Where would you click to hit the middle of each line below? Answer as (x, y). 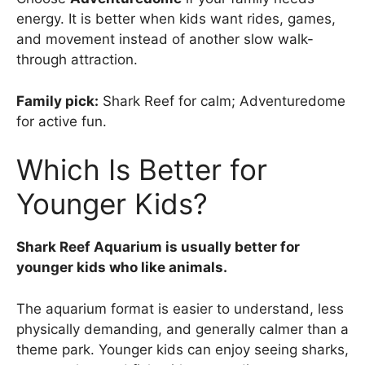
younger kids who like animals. (122, 268)
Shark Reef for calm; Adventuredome (222, 101)
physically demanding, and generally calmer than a (182, 329)
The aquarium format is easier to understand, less (180, 308)
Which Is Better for (142, 170)
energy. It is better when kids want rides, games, (176, 19)
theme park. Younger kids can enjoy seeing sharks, (182, 349)
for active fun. (62, 121)
